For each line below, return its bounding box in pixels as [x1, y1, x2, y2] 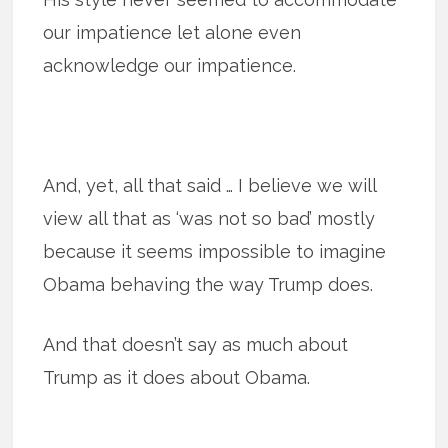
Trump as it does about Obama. [43, 366, 311, 388]
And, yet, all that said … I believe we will [43, 174, 377, 196]
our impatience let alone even [43, 21, 302, 43]
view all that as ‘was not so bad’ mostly [43, 207, 376, 229]
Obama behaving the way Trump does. [43, 273, 374, 295]
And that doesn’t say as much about [43, 333, 349, 355]
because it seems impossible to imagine [43, 240, 387, 262]
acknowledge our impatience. [43, 54, 297, 76]
